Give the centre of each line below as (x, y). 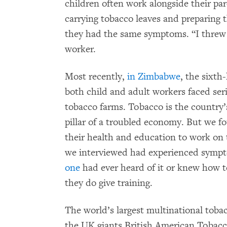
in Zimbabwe (154, 76)
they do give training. (109, 183)
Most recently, (96, 76)
